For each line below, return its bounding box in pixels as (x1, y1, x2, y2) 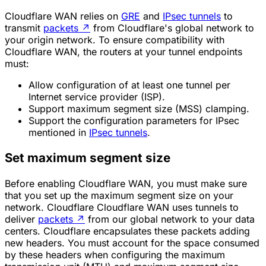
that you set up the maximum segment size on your (5, 189, 233, 201)
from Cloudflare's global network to (90, 21, 254, 34)
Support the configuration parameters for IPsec (28, 114, 239, 126)
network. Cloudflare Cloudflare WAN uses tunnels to (5, 201, 239, 213)
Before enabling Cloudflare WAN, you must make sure (5, 177, 247, 189)
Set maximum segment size (5, 150, 170, 166)
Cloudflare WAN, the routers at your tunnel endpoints (5, 45, 242, 58)
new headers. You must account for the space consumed (5, 236, 259, 249)
